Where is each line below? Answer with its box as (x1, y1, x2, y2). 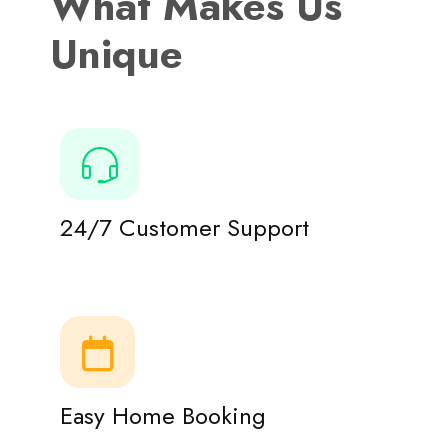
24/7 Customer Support (60, 210, 309, 246)
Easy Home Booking (60, 398, 266, 434)
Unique (50, 25, 183, 84)
